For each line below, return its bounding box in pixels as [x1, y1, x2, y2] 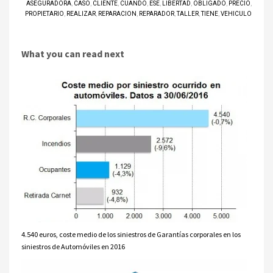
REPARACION [98, 10, 136, 18]
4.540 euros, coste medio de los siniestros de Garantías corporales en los [21, 230, 241, 239]
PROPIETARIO [25, 10, 64, 18]
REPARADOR [139, 10, 174, 18]
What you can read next [21, 48, 124, 60]
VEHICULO [221, 10, 252, 18]
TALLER [177, 10, 199, 18]
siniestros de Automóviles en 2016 [21, 242, 125, 252]
